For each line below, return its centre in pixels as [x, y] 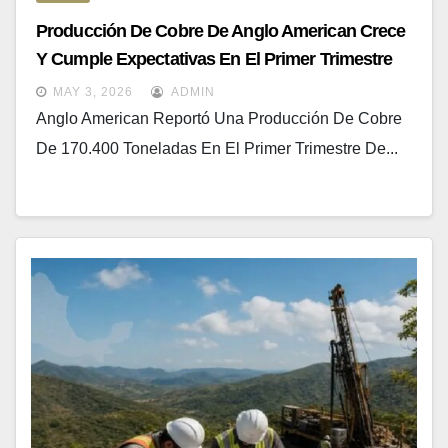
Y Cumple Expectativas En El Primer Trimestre [214, 58]
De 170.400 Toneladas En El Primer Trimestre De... [217, 148]
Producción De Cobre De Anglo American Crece [221, 30]
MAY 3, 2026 [93, 91]
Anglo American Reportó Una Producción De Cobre [219, 118]
